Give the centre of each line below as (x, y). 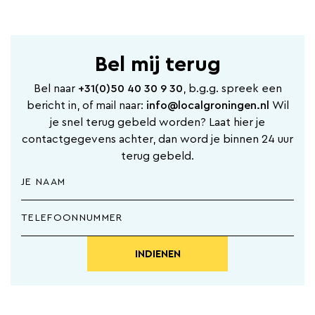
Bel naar (56, 89)
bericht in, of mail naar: (86, 105)
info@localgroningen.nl (209, 105)
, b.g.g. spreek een (232, 89)
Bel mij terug (157, 65)
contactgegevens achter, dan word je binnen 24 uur (157, 139)
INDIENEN (157, 254)
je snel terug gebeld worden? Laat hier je (157, 122)
